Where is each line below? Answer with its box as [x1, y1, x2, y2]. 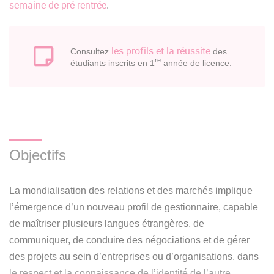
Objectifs [9, 146, 66, 163]
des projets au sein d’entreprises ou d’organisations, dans [9, 251, 259, 262]
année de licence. [161, 57, 232, 68]
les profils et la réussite [111, 43, 210, 57]
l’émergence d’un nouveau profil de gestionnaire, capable [9, 201, 258, 212]
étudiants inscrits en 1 [70, 57, 155, 68]
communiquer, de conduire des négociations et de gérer [9, 234, 250, 245]
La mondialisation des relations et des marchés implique [9, 185, 253, 196]
